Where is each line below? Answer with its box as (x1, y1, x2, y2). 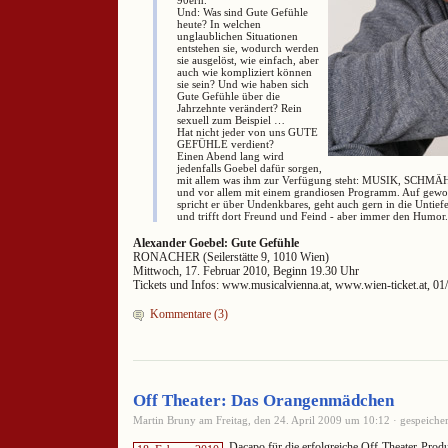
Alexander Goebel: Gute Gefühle (133, 236, 299, 251)
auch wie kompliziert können (177, 65, 312, 78)
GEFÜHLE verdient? (177, 137, 274, 150)
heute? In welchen (177, 17, 261, 30)
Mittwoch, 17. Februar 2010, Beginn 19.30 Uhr (133, 264, 359, 279)
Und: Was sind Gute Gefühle (177, 5, 308, 18)
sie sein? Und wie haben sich (177, 77, 309, 90)
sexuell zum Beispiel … (177, 113, 285, 126)
